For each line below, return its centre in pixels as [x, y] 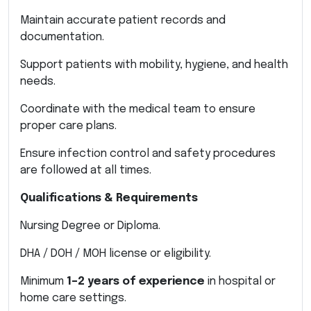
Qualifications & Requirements [109, 198]
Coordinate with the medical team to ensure [138, 109]
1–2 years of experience [136, 281]
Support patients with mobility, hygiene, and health [154, 65]
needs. [38, 81]
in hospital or [240, 281]
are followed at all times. [86, 170]
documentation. [62, 37]
